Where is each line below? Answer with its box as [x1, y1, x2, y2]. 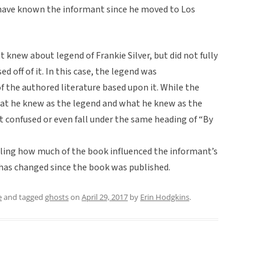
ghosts [45, 191, 69, 202]
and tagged [2, 191, 45, 202]
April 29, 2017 [82, 191, 128, 202]
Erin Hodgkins [140, 191, 189, 202]
